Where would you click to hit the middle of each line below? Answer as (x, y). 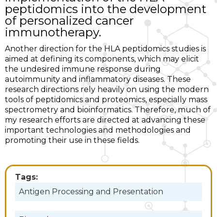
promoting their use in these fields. (72, 140)
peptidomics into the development (106, 9)
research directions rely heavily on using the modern (107, 90)
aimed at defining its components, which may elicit (102, 59)
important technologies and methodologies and (98, 130)
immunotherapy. (53, 32)
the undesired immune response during (83, 69)
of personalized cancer (69, 21)
